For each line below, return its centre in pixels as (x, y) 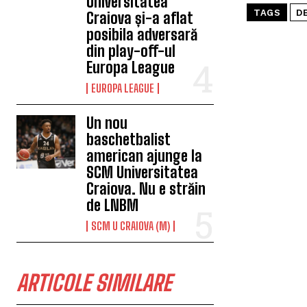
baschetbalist (128, 139)
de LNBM (113, 205)
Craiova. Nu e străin (146, 189)
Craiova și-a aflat (140, 18)
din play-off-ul (131, 51)
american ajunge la (145, 156)
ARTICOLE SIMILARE (94, 283)
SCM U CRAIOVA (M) (131, 226)
